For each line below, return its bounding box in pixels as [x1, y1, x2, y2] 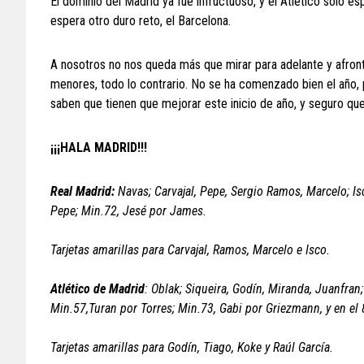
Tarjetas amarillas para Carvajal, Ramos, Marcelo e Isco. [50, 242, 330, 258]
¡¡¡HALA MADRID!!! [50, 140, 147, 155]
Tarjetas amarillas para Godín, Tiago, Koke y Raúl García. [50, 340, 333, 355]
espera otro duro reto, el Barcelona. [50, 13, 231, 28]
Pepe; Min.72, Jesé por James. [50, 203, 206, 219]
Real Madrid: [50, 184, 115, 199]
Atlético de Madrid [50, 281, 145, 297]
